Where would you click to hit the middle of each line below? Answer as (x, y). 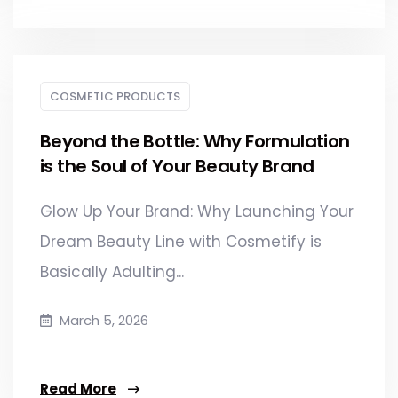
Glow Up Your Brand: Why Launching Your (197, 211)
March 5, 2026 (102, 320)
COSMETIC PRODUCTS (115, 96)
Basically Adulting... (112, 271)
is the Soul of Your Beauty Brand (177, 166)
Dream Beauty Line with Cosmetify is (181, 241)
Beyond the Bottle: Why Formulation (195, 141)
